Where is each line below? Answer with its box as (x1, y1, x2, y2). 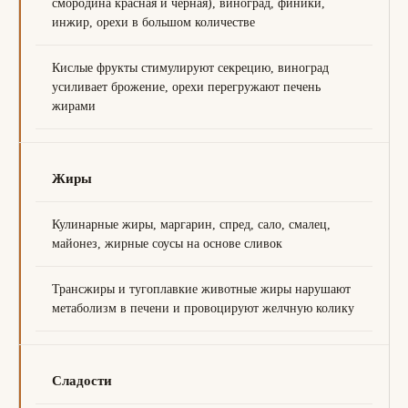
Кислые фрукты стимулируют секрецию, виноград (52, 61, 329, 75)
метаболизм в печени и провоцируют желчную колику (52, 301, 354, 315)
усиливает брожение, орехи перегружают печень (52, 80, 321, 94)
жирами (52, 99, 96, 113)
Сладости (52, 373, 112, 388)
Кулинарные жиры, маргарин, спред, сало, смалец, (52, 218, 331, 231)
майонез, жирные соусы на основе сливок (52, 237, 282, 250)
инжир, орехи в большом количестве (52, 15, 255, 29)
